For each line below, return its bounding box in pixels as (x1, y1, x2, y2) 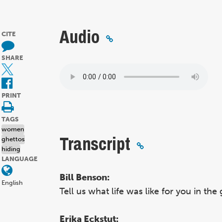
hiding (1, 145, 20, 153)
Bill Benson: (59, 171, 110, 183)
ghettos (1, 135, 25, 143)
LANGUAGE (1, 155, 38, 163)
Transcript (59, 134, 130, 154)
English (1, 179, 23, 187)
